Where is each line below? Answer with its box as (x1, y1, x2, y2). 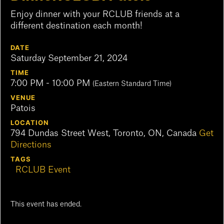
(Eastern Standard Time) (92, 80, 171, 88)
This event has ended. (10, 201, 81, 208)
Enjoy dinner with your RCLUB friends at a (10, 10, 179, 19)
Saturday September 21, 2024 (10, 54, 127, 63)
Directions (10, 140, 51, 149)
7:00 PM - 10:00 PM (10, 79, 92, 88)
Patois (10, 104, 35, 113)
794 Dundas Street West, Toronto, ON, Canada (10, 129, 199, 138)
